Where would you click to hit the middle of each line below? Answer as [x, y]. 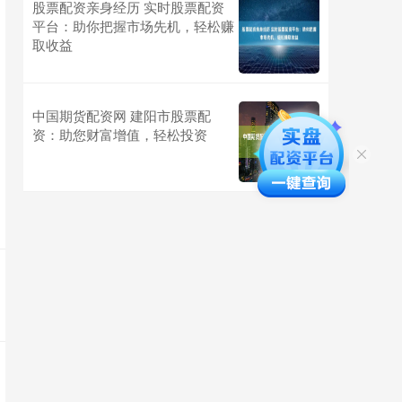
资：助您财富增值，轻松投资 [120, 134]
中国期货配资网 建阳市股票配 [122, 115]
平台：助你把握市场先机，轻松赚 [133, 26]
